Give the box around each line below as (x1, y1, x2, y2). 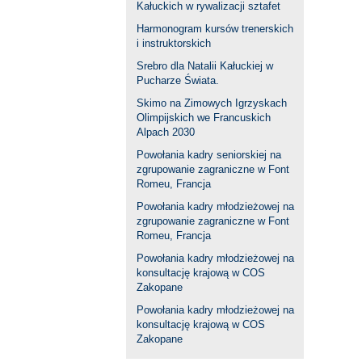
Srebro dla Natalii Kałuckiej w (137, 59, 273, 72)
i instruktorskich (137, 36, 211, 49)
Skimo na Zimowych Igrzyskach (137, 96, 287, 109)
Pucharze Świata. (137, 74, 219, 86)
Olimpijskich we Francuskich (137, 111, 271, 124)
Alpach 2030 (137, 125, 195, 138)
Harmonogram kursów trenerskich (137, 22, 293, 35)
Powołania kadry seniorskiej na (137, 148, 281, 161)
